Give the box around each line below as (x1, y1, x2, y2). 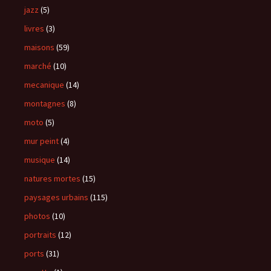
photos (24, 211, 50, 222)
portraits (24, 229, 56, 241)
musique (24, 154, 55, 166)
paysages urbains (24, 192, 88, 203)
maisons (24, 42, 54, 53)
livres (24, 23, 44, 34)
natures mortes (24, 173, 80, 184)
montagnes (24, 98, 65, 109)
